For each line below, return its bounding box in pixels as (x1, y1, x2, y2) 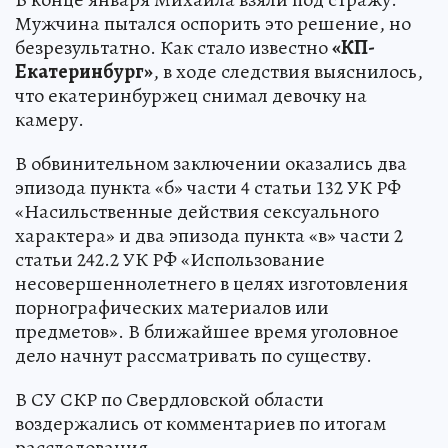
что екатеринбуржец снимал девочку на (15, 81, 367, 109)
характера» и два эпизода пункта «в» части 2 (15, 221, 403, 249)
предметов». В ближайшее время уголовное (15, 317, 399, 345)
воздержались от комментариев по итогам (15, 409, 386, 437)
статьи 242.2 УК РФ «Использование (15, 245, 325, 273)
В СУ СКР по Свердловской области (15, 385, 324, 413)
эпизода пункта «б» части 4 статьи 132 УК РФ (15, 173, 401, 201)
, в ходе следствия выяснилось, (153, 57, 423, 85)
